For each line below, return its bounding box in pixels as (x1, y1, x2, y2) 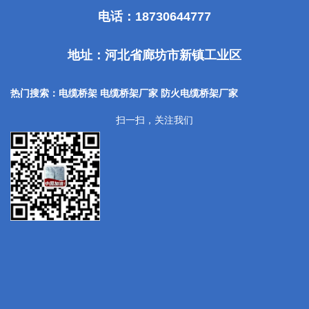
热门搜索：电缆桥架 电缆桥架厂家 (10, 87, 161, 99)
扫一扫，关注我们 (116, 114, 193, 126)
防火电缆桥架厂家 (161, 87, 238, 99)
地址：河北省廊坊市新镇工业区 (68, 48, 241, 62)
